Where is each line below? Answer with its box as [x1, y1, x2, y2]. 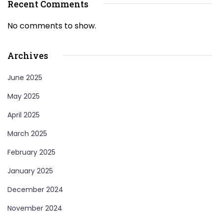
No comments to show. [7, 20, 96, 31]
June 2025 [7, 72, 42, 82]
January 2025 [7, 165, 53, 176]
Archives [7, 49, 48, 61]
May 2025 [7, 91, 40, 101]
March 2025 [7, 128, 47, 138]
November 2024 [7, 203, 62, 213]
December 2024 [7, 184, 63, 194]
